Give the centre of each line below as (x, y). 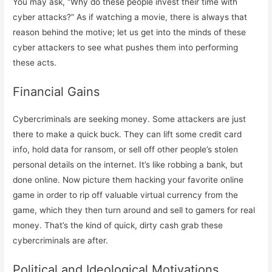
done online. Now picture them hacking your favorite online (128, 180)
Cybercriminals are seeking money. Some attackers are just (130, 119)
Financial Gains (56, 92)
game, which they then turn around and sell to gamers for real (134, 210)
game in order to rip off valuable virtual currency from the (126, 195)
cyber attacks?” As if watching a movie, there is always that (130, 17)
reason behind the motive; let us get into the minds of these (130, 32)
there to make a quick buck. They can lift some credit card (127, 134)
